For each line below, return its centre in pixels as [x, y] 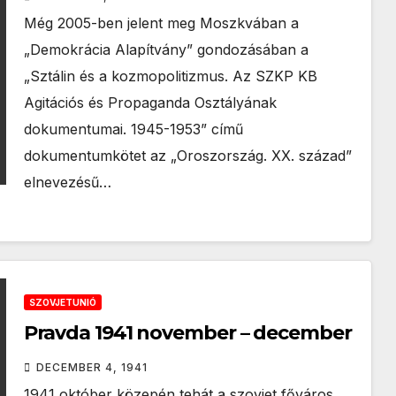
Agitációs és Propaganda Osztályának [150, 103]
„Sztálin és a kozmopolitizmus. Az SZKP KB [170, 76]
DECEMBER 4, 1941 [91, 367]
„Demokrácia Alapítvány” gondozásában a [166, 49]
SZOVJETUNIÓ [62, 302]
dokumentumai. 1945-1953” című [133, 129]
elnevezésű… [67, 182]
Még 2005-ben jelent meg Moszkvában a [161, 23]
